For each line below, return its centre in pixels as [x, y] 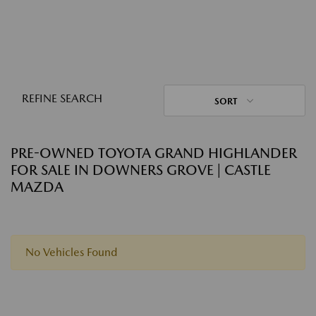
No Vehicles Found [71, 252]
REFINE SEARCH [62, 98]
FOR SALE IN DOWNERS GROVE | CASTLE [141, 170]
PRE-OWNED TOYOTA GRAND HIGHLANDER [154, 153]
